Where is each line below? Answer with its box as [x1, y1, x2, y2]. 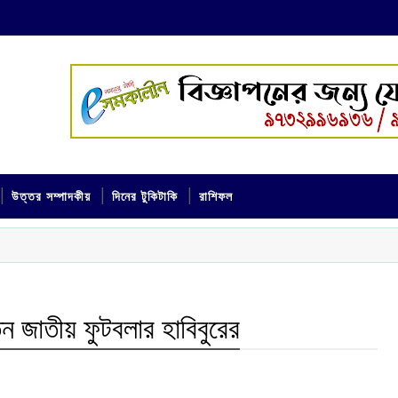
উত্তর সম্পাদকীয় [12, 188, 91, 205]
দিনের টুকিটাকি [112, 188, 178, 205]
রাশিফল [199, 188, 233, 205]
